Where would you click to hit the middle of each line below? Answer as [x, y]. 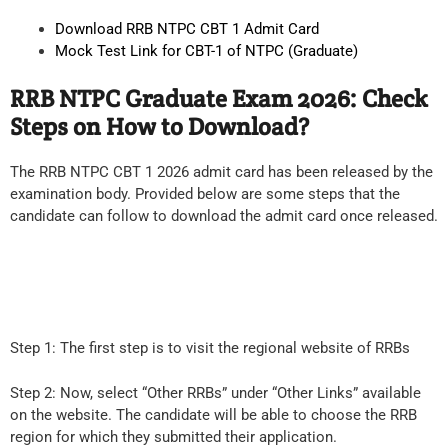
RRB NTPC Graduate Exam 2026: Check [219, 98]
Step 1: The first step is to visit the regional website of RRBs [210, 348]
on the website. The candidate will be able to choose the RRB [213, 414]
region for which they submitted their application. [173, 436]
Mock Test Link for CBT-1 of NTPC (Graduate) [206, 51]
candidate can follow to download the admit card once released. [224, 215]
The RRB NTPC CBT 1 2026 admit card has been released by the [221, 171]
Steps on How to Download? [159, 126]
